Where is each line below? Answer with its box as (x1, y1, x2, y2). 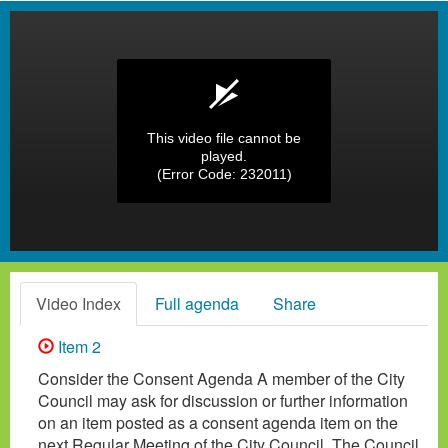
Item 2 (54, 334, 101, 358)
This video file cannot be (147, 130, 301, 146)
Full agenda (155, 291, 239, 315)
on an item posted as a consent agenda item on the (38, 410, 398, 434)
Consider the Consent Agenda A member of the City (38, 366, 405, 390)
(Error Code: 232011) (156, 166, 292, 182)
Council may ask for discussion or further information (38, 388, 408, 412)
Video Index (36, 291, 121, 315)
